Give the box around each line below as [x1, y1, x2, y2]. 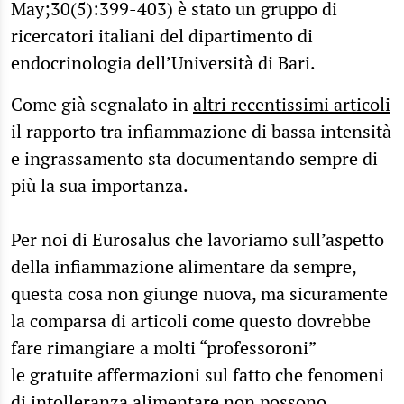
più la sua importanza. [11, 172, 188, 197]
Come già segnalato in [11, 91, 193, 116]
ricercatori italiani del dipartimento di [11, 23, 313, 48]
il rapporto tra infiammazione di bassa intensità [11, 118, 391, 143]
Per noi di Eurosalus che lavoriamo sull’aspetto [11, 226, 384, 252]
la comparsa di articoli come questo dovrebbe [11, 308, 371, 333]
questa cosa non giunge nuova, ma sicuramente [11, 280, 388, 306]
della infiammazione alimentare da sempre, [11, 253, 356, 279]
